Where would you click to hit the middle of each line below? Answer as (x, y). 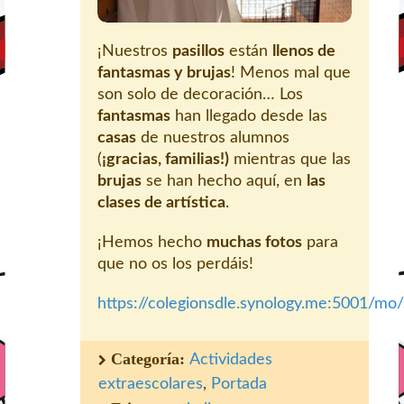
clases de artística (161, 202)
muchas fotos (254, 242)
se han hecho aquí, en (224, 181)
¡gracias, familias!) (165, 159)
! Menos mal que (291, 73)
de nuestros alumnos (213, 138)
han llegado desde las (249, 116)
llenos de (304, 51)
